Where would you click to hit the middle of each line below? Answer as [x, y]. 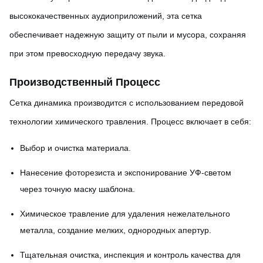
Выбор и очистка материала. [75, 148]
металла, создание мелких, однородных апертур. [116, 230]
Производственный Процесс [85, 82]
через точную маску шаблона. [77, 189]
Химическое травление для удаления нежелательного [125, 214]
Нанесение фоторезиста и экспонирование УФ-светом [126, 173]
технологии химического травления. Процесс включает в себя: [130, 122]
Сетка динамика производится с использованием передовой [127, 103]
